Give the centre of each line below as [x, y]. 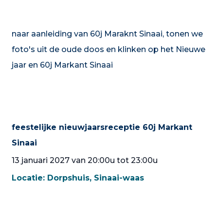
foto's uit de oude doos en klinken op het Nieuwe [109, 49]
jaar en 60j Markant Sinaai [62, 65]
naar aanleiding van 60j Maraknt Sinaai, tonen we [107, 34]
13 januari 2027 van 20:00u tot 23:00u [85, 160]
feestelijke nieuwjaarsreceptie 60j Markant [102, 127]
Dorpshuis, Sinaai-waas [96, 178]
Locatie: [29, 178]
